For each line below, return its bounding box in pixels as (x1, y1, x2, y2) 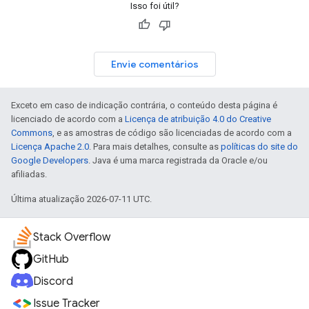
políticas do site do (221, 141, 298, 152)
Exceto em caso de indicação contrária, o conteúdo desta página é (11, 100, 277, 110)
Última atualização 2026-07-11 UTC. (11, 194, 152, 204)
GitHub (33, 252, 69, 266)
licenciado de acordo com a (11, 114, 125, 124)
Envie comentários (110, 58, 199, 70)
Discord (33, 275, 73, 288)
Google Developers (11, 155, 88, 166)
